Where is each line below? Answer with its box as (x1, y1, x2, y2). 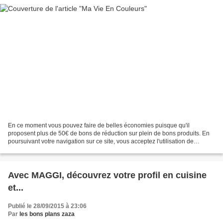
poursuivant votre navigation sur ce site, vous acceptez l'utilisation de (8, 137, 194, 145)
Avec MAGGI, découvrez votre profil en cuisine (8, 170, 207, 180)
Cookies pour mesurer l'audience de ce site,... (8, 145, 131, 153)
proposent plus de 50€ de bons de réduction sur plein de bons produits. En (8, 129, 210, 137)
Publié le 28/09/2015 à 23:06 (8, 202, 87, 210)
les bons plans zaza (19, 210, 75, 218)
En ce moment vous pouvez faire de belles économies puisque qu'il (8, 121, 190, 129)
